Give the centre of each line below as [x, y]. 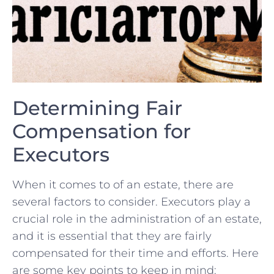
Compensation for [102, 131]
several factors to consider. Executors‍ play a [131, 202]
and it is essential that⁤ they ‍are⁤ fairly [112, 236]
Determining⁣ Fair [97, 108]
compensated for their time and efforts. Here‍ [135, 253]
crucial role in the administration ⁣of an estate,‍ [137, 219]
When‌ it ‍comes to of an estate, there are [123, 184]
